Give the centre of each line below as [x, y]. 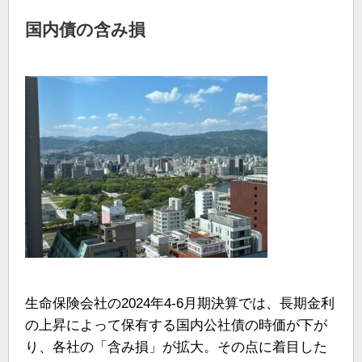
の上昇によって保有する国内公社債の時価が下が [176, 326]
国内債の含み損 [85, 30]
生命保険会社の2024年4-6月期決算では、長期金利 [180, 304]
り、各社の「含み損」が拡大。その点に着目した [176, 347]
